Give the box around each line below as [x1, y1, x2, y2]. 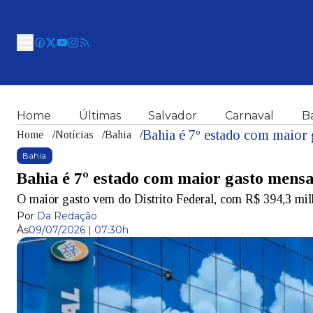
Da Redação [37, 210, 97, 222]
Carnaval [224, 109, 274, 122]
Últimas [78, 109, 121, 122]
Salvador [148, 109, 198, 122]
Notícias [55, 129, 94, 140]
